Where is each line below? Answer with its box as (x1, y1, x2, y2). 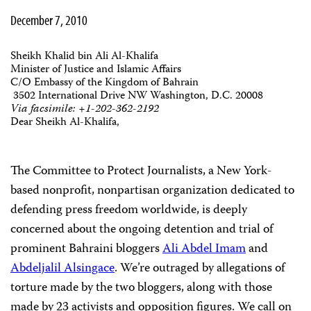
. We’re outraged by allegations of (115, 258, 285, 279)
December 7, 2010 (10, 11, 90, 28)
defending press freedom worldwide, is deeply (10, 200, 247, 221)
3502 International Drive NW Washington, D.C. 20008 (10, 87, 266, 106)
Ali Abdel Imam (162, 239, 246, 260)
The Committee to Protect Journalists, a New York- (10, 161, 272, 182)
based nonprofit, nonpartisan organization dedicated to (10, 180, 294, 201)
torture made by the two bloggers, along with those (10, 278, 272, 299)
